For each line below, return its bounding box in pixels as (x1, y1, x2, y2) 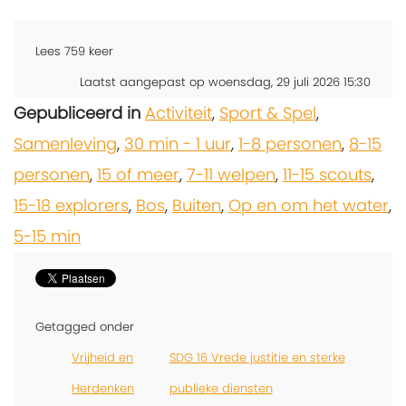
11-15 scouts (283, 162, 372, 186)
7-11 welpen (187, 162, 275, 186)
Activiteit (145, 101, 212, 124)
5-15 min (14, 224, 81, 247)
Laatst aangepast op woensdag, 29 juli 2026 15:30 (80, 72, 371, 91)
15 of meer (97, 162, 179, 186)
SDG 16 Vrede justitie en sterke (169, 348, 345, 366)
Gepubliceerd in (14, 101, 140, 124)
